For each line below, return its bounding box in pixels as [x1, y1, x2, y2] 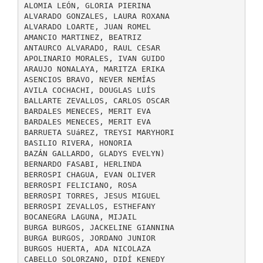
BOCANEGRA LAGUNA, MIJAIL [23, 212, 137, 221]
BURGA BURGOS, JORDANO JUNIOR [23, 233, 156, 242]
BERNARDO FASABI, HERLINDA [23, 159, 141, 168]
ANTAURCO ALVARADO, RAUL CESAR [23, 43, 160, 52]
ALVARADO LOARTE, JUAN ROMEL [23, 22, 151, 31]
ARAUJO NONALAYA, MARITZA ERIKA [23, 64, 165, 73]
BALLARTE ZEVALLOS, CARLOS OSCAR [23, 96, 170, 105]
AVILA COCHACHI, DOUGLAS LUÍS [23, 85, 156, 95]
